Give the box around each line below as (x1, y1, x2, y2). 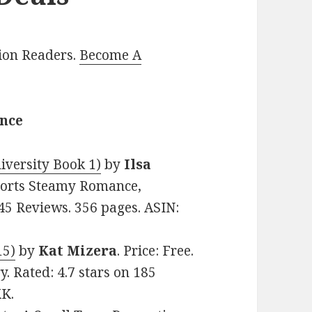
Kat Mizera (38, 242, 118, 260)
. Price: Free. (117, 242, 194, 260)
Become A (79, 46, 142, 65)
